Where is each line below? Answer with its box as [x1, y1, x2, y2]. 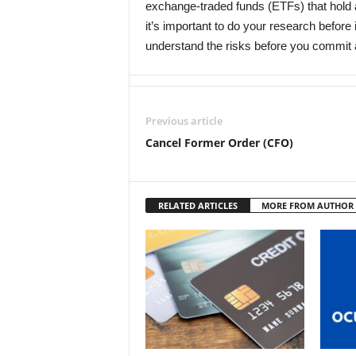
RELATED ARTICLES [157, 199, 238, 211]
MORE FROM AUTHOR [261, 199, 354, 211]
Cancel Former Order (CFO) [145, 135, 293, 150]
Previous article [145, 114, 222, 128]
